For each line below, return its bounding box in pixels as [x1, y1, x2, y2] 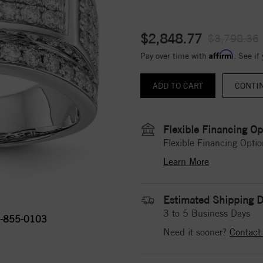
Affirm [209, 49, 234, 59]
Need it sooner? [163, 226, 230, 238]
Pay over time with [140, 50, 209, 60]
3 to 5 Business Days [163, 207, 250, 219]
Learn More [163, 156, 209, 167]
